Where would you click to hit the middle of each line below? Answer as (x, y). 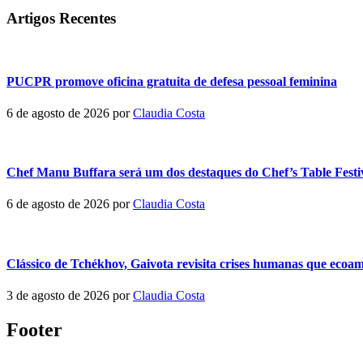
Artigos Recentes (61, 18)
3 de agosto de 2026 (58, 295)
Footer (34, 329)
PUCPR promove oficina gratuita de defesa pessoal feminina (172, 81)
